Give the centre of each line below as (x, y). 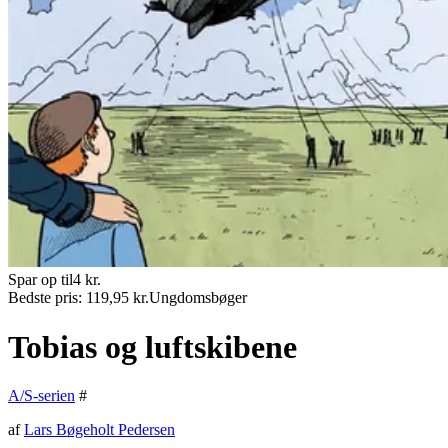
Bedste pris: (47, 298)
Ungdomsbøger (198, 298)
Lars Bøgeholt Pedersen (99, 430)
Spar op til (40, 280)
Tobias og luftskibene (152, 346)
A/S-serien (41, 396)
